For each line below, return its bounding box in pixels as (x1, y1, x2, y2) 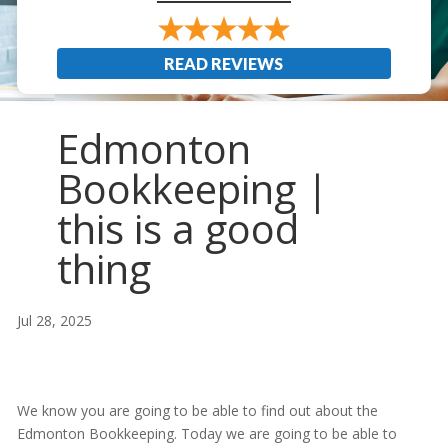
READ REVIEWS (164, 54, 284, 74)
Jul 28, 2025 (16, 311, 92, 331)
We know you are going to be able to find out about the (16, 401, 378, 421)
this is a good (56, 201, 299, 257)
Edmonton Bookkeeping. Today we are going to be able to (16, 424, 397, 444)
